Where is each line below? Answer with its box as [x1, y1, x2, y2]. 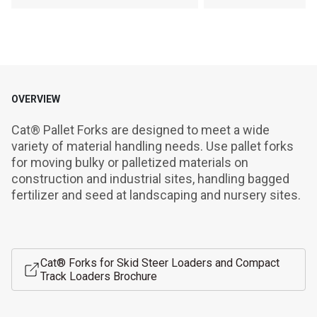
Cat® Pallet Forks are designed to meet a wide [11, 122, 270, 137]
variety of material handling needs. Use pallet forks [11, 139, 294, 154]
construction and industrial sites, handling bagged [11, 171, 289, 186]
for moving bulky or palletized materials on [11, 155, 248, 170]
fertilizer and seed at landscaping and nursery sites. [11, 188, 301, 202]
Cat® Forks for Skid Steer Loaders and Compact [40, 256, 279, 270]
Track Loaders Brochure [40, 270, 157, 283]
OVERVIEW [11, 93, 60, 105]
